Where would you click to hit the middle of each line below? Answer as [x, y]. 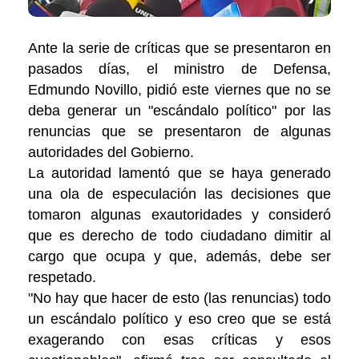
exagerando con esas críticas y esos [179, 340]
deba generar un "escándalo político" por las [179, 111]
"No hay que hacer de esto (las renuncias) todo [179, 298]
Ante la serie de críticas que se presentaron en [179, 48]
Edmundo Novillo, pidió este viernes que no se [179, 90]
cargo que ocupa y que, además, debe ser [179, 257]
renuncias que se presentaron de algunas [179, 132]
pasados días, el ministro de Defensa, [179, 69]
